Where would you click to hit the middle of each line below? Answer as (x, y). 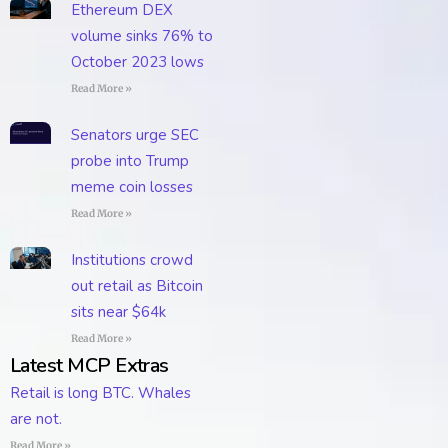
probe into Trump (129, 160)
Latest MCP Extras (89, 365)
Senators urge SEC (134, 134)
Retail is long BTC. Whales (100, 392)
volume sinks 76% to (141, 35)
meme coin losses (131, 186)
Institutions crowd (131, 259)
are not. (36, 418)
